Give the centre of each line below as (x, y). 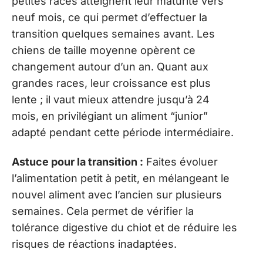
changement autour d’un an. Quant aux (110, 66)
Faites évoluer (181, 162)
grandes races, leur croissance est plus (111, 83)
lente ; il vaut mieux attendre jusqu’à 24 (111, 99)
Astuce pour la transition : (77, 162)
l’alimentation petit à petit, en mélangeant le (121, 178)
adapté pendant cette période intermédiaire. (123, 132)
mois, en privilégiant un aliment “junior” (110, 116)
